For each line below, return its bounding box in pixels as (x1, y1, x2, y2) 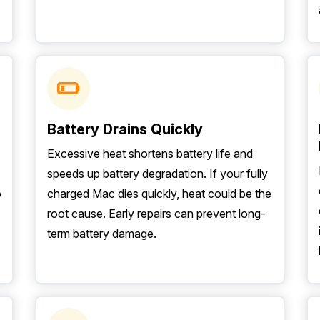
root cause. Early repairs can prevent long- (47, 206, 266, 221)
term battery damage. (47, 226, 156, 241)
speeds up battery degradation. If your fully (47, 166, 268, 181)
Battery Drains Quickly (47, 121, 203, 138)
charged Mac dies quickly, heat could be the (47, 186, 271, 201)
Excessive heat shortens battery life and (47, 146, 253, 161)
